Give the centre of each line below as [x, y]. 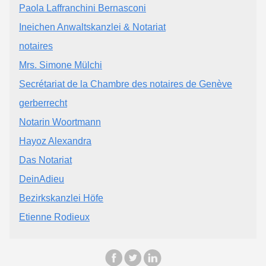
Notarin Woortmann [60, 122]
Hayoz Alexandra [55, 141]
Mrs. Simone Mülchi [61, 65]
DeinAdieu [42, 179]
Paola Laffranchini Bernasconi [83, 8]
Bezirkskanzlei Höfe [61, 198]
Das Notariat [45, 160]
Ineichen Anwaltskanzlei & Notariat [92, 27]
